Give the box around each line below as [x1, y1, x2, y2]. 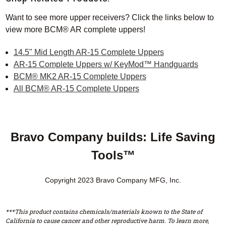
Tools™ [91, 148, 135, 162]
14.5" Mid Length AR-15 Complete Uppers [13, 48, 164, 57]
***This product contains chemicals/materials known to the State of [5, 207, 202, 216]
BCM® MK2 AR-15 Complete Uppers [13, 72, 146, 81]
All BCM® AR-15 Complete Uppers [13, 84, 139, 93]
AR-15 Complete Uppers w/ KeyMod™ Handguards [13, 60, 198, 69]
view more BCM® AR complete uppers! [5, 25, 145, 34]
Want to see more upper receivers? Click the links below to [5, 13, 214, 22]
